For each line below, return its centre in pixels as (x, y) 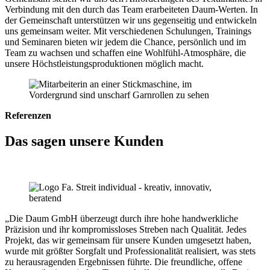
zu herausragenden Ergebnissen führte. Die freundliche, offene (124, 262)
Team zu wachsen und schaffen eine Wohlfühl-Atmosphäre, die (125, 52)
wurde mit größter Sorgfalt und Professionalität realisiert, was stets (130, 251)
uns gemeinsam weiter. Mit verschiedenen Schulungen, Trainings (128, 31)
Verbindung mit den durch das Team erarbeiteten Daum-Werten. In (131, 9)
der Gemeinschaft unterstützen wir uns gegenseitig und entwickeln (131, 20)
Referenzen (28, 115)
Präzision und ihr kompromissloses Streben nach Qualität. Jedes (126, 229)
